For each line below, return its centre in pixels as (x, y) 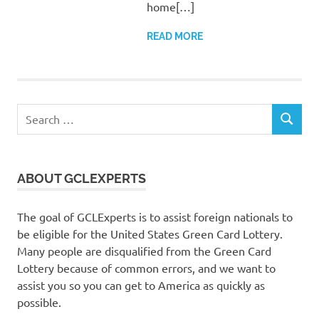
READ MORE (174, 36)
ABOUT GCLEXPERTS (82, 178)
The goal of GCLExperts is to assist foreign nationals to (155, 216)
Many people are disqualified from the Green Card (144, 250)
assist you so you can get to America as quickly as (141, 284)
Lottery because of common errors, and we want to (146, 267)
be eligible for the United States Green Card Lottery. (150, 233)
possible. (39, 302)
